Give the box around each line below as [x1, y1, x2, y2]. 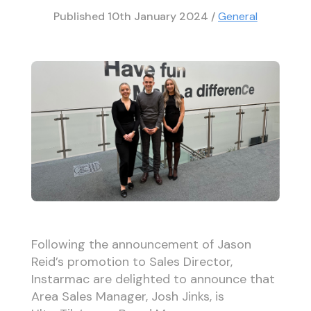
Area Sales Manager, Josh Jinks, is [31, 287, 224, 305]
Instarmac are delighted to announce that [31, 270, 275, 287]
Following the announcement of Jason [31, 235, 251, 253]
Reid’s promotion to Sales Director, [31, 253, 233, 270]
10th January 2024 [107, 8, 212, 24]
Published [53, 8, 108, 24]
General [218, 8, 258, 24]
